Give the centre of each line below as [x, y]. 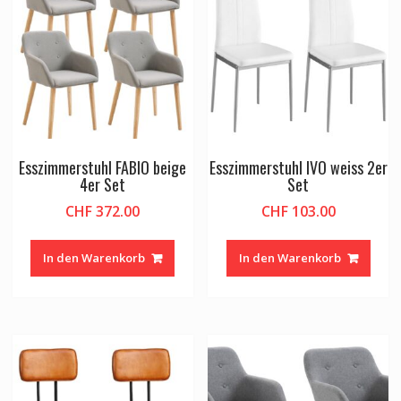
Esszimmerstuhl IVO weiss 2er [298, 167]
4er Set [103, 184]
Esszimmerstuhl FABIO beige [103, 167]
